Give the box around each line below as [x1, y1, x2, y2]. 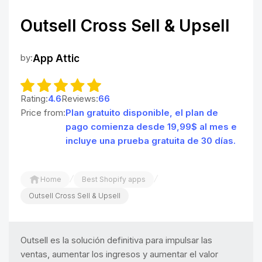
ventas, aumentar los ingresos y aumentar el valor [20, 248, 218, 260]
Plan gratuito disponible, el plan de [65, 106, 218, 118]
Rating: [20, 92, 48, 104]
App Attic [33, 53, 80, 64]
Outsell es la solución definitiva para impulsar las [20, 234, 212, 246]
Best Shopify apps [82, 174, 146, 184]
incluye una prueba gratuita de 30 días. [65, 135, 236, 146]
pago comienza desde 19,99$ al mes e [65, 120, 237, 132]
